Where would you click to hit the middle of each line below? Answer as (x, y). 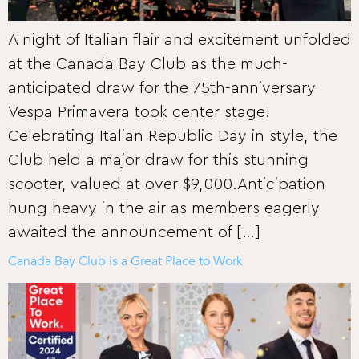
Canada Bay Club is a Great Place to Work (125, 261)
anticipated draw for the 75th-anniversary (162, 88)
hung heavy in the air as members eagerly (164, 208)
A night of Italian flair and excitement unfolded (179, 40)
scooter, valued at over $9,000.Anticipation (167, 184)
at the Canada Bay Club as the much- (148, 64)
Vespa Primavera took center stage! (139, 112)
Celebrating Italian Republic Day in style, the (173, 136)
